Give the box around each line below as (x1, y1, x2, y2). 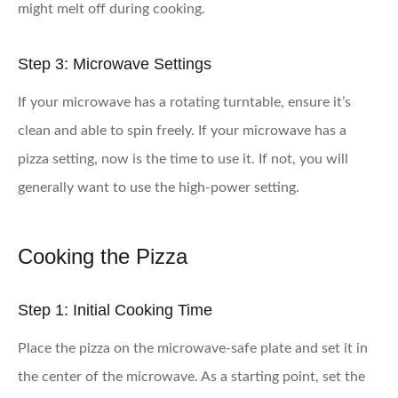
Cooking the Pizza (18, 243, 187, 268)
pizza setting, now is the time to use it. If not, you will (18, 151, 348, 166)
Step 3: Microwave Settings (18, 54, 211, 73)
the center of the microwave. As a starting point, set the (18, 369, 365, 384)
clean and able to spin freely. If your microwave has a (18, 123, 346, 138)
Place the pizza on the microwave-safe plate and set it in (18, 340, 368, 355)
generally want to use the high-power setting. (18, 179, 299, 195)
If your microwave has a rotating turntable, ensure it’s (18, 94, 351, 109)
